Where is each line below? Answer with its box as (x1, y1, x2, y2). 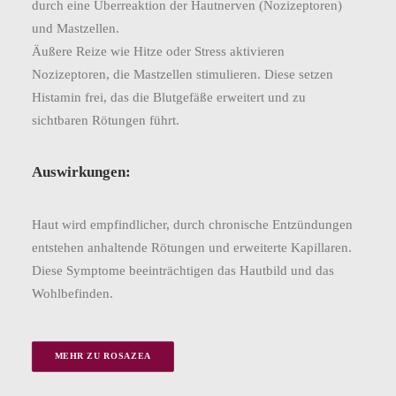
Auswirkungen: (32, 164, 131, 180)
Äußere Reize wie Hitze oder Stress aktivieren (32, 44, 285, 58)
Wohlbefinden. (32, 286, 113, 301)
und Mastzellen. (32, 21, 119, 35)
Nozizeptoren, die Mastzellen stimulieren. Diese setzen (32, 67, 333, 81)
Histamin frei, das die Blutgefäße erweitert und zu (32, 90, 306, 104)
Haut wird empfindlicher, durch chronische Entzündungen (32, 217, 353, 232)
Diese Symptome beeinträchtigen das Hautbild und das (32, 263, 334, 278)
